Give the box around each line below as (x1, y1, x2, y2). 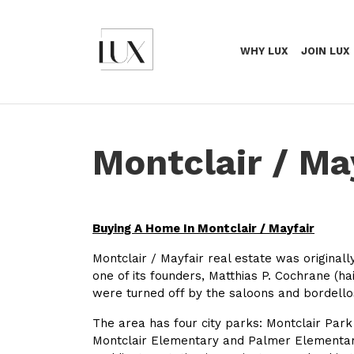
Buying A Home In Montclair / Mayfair (92, 221, 314, 235)
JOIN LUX (301, 45, 350, 57)
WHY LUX (239, 45, 288, 57)
